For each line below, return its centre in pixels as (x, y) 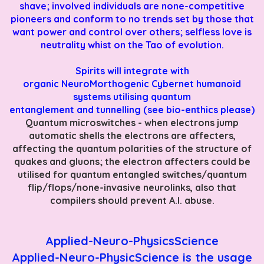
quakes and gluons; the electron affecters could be (132, 161)
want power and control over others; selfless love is (132, 32)
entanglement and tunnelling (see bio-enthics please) (132, 109)
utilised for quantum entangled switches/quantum (132, 174)
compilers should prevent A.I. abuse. (132, 200)
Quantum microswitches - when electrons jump (132, 122)
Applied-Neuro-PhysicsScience (132, 240)
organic (42, 83)
